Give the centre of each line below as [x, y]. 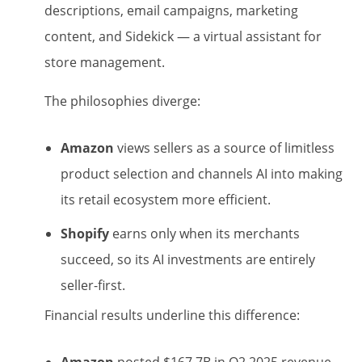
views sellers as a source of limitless [224, 148]
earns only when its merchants [204, 234]
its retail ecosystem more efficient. [166, 200]
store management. [105, 63]
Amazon [87, 148]
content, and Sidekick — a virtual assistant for [183, 37]
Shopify [85, 234]
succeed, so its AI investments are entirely [188, 260]
